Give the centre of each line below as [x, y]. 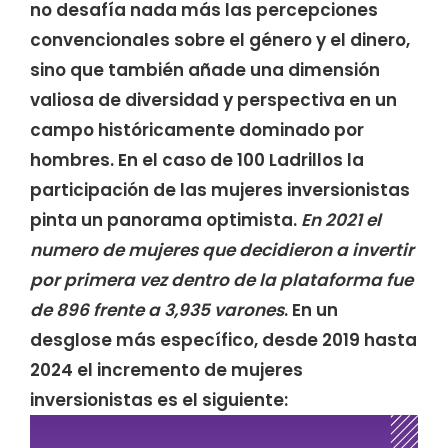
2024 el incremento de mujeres [166, 369]
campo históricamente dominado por [197, 129]
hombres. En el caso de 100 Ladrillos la [197, 159]
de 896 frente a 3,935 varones [157, 309]
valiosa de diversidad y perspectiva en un [213, 99]
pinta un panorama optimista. [165, 219]
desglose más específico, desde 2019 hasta [223, 339]
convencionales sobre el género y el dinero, [220, 39]
